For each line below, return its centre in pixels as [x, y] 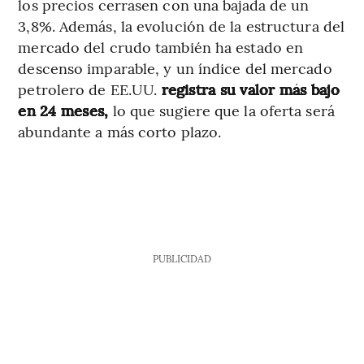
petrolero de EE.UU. [88, 89]
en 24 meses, [65, 110]
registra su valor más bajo [248, 89]
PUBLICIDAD [182, 259]
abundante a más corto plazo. [120, 132]
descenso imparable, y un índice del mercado [175, 68]
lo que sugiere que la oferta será [223, 110]
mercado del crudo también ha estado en [161, 47]
